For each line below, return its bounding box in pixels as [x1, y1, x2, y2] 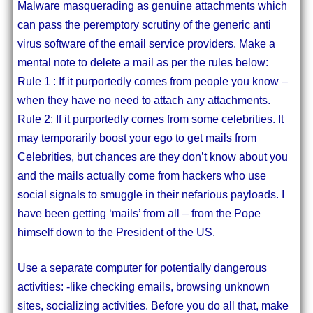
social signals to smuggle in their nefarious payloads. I [17, 188, 284, 201]
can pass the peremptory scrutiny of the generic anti [17, 18, 271, 31]
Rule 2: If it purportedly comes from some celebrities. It [17, 112, 284, 125]
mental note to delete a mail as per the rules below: [17, 56, 268, 68]
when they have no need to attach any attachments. [17, 94, 270, 106]
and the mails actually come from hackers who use [17, 169, 266, 182]
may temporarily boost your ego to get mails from [17, 131, 256, 144]
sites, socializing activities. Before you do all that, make [17, 299, 289, 312]
